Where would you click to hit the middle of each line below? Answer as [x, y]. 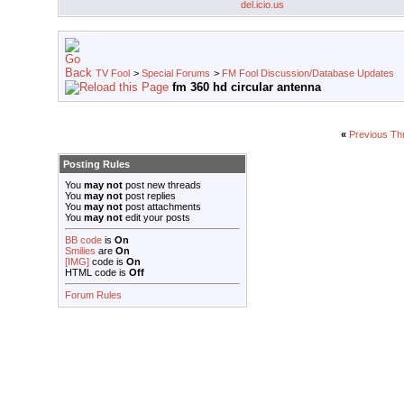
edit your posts [156, 218]
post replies [149, 196]
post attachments [162, 207]
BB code [83, 240]
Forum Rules [93, 295]
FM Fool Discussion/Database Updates [308, 73]
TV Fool [113, 73]
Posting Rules [96, 165]
